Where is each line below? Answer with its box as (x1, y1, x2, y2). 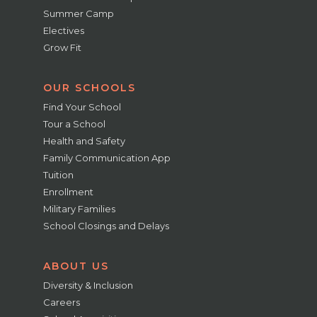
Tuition (43, 168, 74, 180)
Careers (43, 296, 81, 308)
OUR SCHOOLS (43, 81, 137, 94)
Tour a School (43, 117, 106, 129)
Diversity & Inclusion (43, 279, 134, 291)
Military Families (43, 202, 116, 214)
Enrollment (43, 185, 94, 197)
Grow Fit (43, 41, 82, 53)
